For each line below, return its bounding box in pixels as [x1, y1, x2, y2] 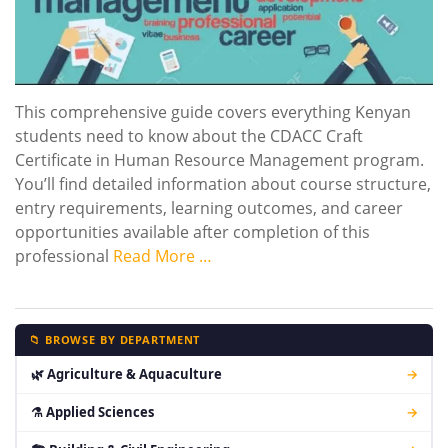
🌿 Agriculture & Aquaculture [30, 364, 222, 383]
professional [15, 244, 113, 267]
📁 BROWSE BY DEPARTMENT [29, 331, 201, 347]
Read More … [113, 244, 212, 267]
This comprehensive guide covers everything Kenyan [15, 100, 411, 123]
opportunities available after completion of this [15, 220, 370, 243]
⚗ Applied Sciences [30, 402, 154, 421]
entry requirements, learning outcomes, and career [15, 196, 403, 219]
